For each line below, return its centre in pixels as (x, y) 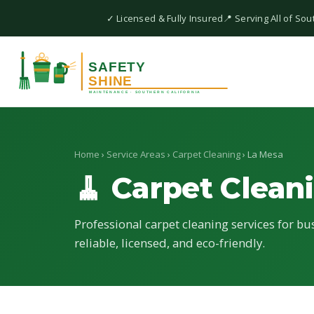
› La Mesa (262, 154)
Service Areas (136, 154)
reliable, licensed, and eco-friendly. (170, 243)
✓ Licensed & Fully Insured (165, 19)
